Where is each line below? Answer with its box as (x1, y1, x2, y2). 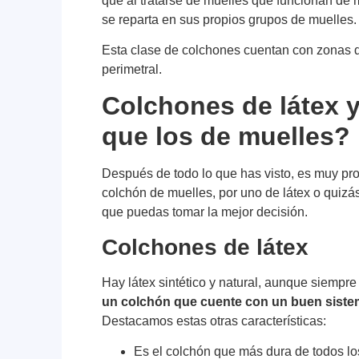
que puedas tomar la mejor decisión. (102, 205, 309, 220)
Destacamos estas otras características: (102, 313, 327, 328)
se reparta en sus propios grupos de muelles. (102, 12, 357, 26)
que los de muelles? (102, 122, 351, 151)
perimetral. (102, 63, 163, 77)
